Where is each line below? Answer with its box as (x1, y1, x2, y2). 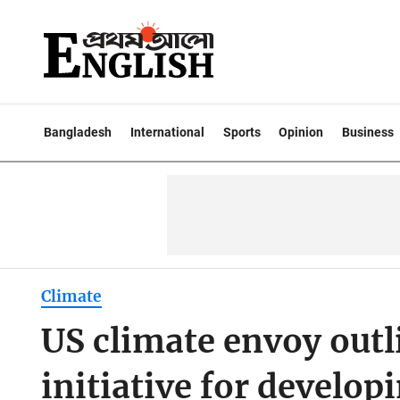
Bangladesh (44, 125, 112, 139)
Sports (222, 125, 261, 139)
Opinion (279, 125, 324, 139)
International (129, 125, 204, 139)
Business (342, 125, 395, 139)
